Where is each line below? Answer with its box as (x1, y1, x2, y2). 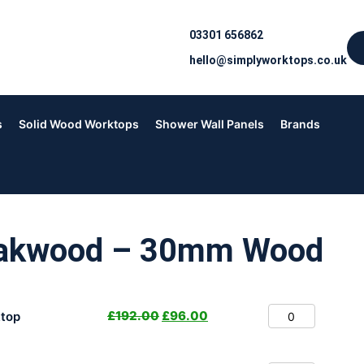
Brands (280, 117, 320, 132)
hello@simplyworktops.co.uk (189, 53, 347, 67)
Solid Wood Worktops (19, 117, 139, 132)
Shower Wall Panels (155, 117, 264, 132)
